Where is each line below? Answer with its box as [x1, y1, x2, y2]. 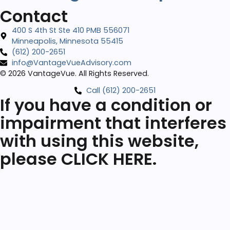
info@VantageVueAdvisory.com [11, 57, 131, 68]
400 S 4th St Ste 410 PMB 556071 [11, 25, 129, 35]
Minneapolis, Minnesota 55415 [11, 36, 123, 46]
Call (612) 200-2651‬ [86, 85, 156, 95]
